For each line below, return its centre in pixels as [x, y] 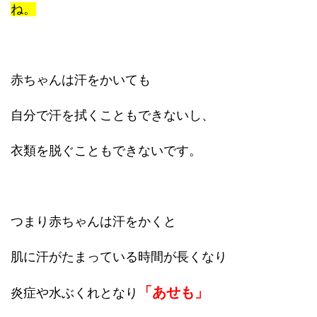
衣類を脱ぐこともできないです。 [106, 151]
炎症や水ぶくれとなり [74, 293]
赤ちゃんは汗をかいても [81, 80]
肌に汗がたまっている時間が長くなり [119, 257]
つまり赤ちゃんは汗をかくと [93, 221]
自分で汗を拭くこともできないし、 [113, 115]
